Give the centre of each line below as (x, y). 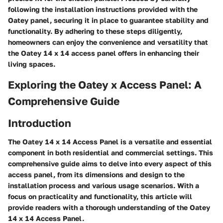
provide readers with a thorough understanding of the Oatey (109, 207)
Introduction (40, 123)
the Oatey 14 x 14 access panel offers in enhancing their (104, 53)
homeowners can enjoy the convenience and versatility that (108, 42)
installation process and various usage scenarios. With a (104, 185)
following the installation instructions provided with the (103, 9)
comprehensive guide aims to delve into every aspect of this (110, 164)
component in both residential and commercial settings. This (111, 153)
